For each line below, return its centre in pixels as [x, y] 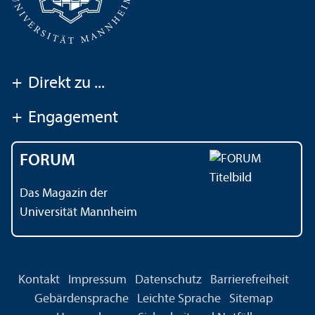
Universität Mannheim [78, 213]
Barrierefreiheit [249, 281]
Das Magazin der [64, 194]
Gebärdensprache [81, 300]
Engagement [73, 118]
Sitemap [251, 300]
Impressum [97, 281]
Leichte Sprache [179, 300]
